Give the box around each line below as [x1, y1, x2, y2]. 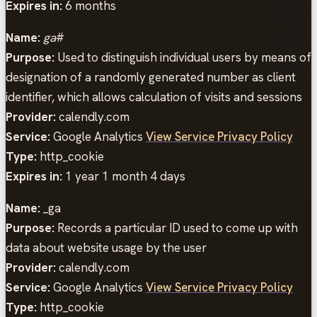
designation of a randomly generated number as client [6, 69, 296, 86]
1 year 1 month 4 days [62, 168, 185, 185]
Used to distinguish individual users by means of [54, 50, 311, 66]
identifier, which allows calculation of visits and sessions [6, 89, 302, 105]
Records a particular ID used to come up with [54, 220, 298, 236]
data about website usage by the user [6, 240, 207, 256]
